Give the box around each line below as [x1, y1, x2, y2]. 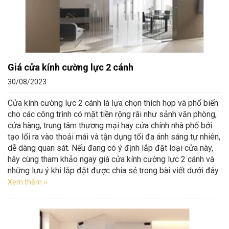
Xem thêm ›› [8, 178, 48, 186]
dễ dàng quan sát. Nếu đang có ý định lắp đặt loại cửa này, [8, 143, 213, 153]
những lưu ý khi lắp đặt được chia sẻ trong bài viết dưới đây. [8, 166, 220, 175]
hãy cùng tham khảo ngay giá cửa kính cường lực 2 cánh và [8, 154, 214, 164]
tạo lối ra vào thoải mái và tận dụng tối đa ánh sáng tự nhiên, [8, 132, 220, 142]
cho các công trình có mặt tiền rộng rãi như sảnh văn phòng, [8, 109, 217, 119]
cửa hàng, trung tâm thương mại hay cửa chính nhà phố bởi [8, 121, 212, 130]
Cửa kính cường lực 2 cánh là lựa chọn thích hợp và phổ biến [8, 98, 218, 108]
